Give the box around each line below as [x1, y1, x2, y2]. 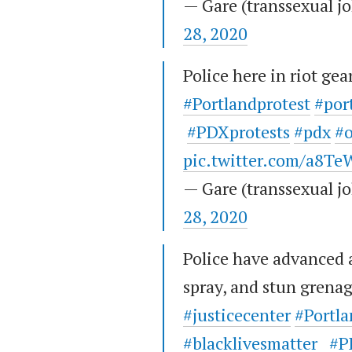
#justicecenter [183, 303, 291, 327]
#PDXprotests [187, 120, 290, 144]
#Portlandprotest [183, 92, 310, 115]
